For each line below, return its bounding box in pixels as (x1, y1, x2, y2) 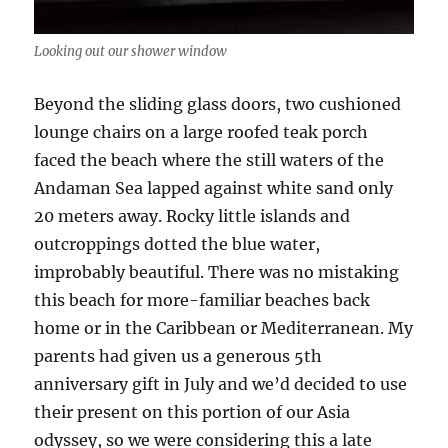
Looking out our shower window (34, 42, 228, 60)
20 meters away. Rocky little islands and (34, 205, 351, 226)
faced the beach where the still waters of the (34, 149, 385, 170)
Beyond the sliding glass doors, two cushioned (34, 93, 402, 114)
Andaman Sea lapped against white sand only (34, 177, 394, 198)
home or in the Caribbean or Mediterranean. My (34, 317, 414, 338)
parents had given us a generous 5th (34, 345, 323, 366)
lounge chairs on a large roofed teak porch (34, 121, 369, 142)
